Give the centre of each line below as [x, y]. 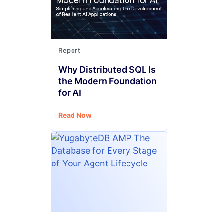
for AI [70, 93]
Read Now [75, 115]
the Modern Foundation [108, 81]
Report [69, 50]
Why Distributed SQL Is [107, 69]
